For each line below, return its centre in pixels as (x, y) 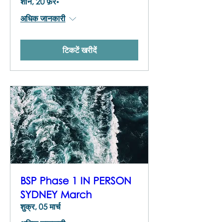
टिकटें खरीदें (79, 50)
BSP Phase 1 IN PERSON (76, 180)
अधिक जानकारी (43, 18)
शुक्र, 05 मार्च (40, 206)
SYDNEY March (56, 194)
